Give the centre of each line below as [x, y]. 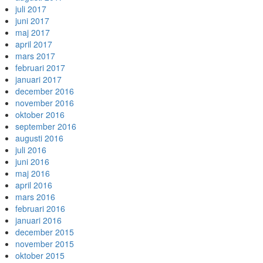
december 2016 [45, 91]
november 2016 [45, 103]
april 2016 [34, 185]
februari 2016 [40, 208]
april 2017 [34, 44]
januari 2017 [38, 79]
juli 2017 [31, 9]
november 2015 [45, 244]
